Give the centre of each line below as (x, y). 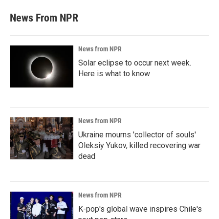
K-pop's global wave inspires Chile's (140, 209)
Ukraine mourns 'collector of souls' (137, 135)
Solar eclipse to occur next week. (135, 63)
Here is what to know (114, 74)
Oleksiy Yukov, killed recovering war (139, 145)
